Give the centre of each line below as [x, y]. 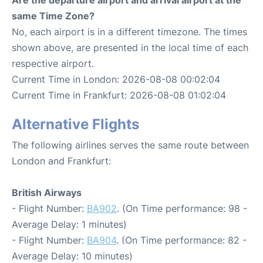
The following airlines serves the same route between [130, 145]
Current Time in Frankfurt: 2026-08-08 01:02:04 [119, 95]
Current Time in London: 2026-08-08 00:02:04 [116, 79]
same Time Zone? [53, 16]
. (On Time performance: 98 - [182, 208]
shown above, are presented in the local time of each [130, 47]
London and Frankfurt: [61, 161]
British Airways [47, 192]
